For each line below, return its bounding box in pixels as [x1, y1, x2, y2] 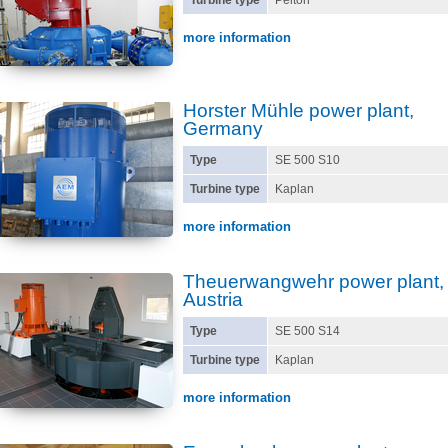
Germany [183, 118, 263, 139]
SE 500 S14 [275, 324, 340, 338]
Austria [183, 289, 243, 310]
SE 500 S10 [275, 153, 340, 167]
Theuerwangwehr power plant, [183, 271, 444, 292]
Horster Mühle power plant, [183, 100, 414, 121]
